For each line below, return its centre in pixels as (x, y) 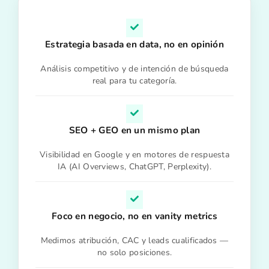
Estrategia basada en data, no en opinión (134, 44)
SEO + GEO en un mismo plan (134, 130)
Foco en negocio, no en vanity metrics (134, 216)
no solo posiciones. (134, 252)
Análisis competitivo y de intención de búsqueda (134, 69)
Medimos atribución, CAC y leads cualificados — (134, 240)
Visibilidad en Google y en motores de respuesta (134, 155)
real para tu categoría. (134, 81)
